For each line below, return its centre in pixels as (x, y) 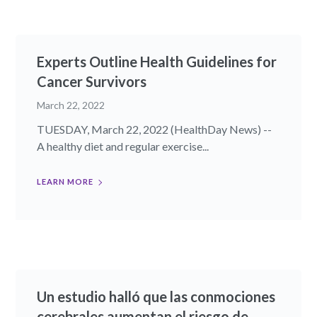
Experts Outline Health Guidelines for (157, 62)
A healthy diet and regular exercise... (123, 146)
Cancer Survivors (92, 82)
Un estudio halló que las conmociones (156, 297)
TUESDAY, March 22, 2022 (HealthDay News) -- (155, 129)
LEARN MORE (65, 182)
